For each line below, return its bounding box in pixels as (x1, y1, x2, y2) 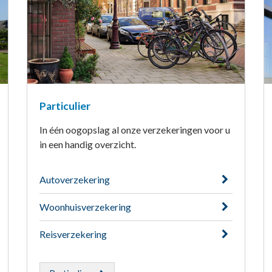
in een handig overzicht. (39, 138, 136, 151)
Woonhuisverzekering (39, 201, 131, 213)
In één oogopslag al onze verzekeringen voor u (39, 124, 230, 136)
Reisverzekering (39, 228, 107, 240)
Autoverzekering (39, 174, 110, 186)
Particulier (39, 100, 90, 113)
